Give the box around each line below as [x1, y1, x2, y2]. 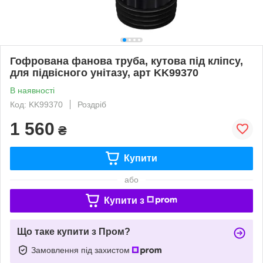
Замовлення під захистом [31, 245, 132, 255]
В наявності [10, 85, 55, 95]
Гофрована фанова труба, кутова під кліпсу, [10, 55, 243, 67]
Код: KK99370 [10, 99, 63, 109]
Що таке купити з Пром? [17, 226, 130, 237]
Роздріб [77, 99, 106, 109]
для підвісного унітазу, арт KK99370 [10, 66, 198, 79]
